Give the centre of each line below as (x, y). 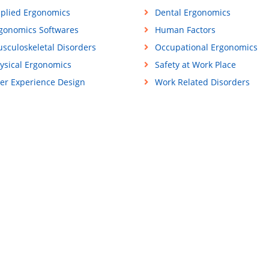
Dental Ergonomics (192, 13)
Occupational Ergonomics (206, 47)
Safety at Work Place (195, 65)
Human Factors (185, 30)
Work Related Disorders (202, 82)
